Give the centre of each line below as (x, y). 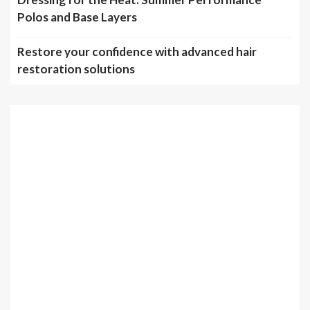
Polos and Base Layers (77, 17)
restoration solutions (76, 69)
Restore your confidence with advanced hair (137, 52)
